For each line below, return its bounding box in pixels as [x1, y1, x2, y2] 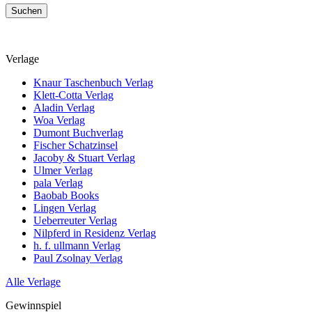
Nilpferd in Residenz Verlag [33, 227, 156, 239]
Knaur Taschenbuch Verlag [33, 77, 153, 88]
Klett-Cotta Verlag [33, 89, 114, 101]
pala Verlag [33, 177, 83, 189]
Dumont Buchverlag [33, 127, 123, 139]
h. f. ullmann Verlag [33, 240, 120, 251]
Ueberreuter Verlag [33, 214, 117, 226]
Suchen [11, 6, 42, 16]
